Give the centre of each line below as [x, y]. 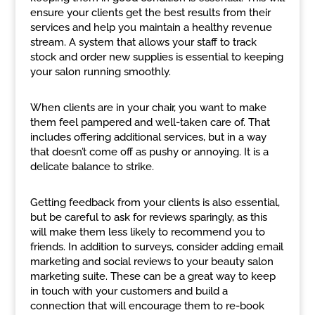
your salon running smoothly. [100, 72]
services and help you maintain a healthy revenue [151, 27]
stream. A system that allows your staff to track [143, 42]
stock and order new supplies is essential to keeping [156, 57]
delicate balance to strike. [92, 167]
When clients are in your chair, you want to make [148, 108]
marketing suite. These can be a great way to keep [153, 276]
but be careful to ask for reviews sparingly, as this [148, 217]
